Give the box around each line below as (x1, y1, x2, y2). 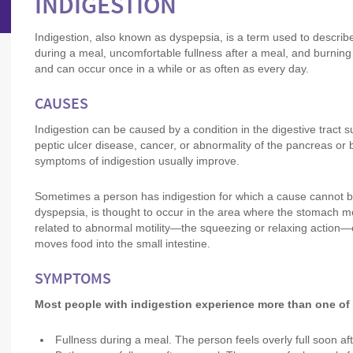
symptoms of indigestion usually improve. (35, 154, 240, 167)
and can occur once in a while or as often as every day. (35, 62, 309, 75)
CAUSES (35, 97, 88, 113)
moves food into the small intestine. (35, 237, 210, 250)
